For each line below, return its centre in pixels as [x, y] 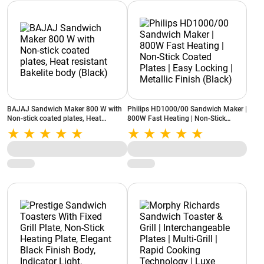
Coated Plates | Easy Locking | [175, 128]
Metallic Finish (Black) [162, 137]
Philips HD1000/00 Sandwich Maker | [187, 109]
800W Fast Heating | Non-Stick [176, 118]
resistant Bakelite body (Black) [55, 128]
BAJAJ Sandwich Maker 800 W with [65, 109]
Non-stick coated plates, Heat [54, 118]
